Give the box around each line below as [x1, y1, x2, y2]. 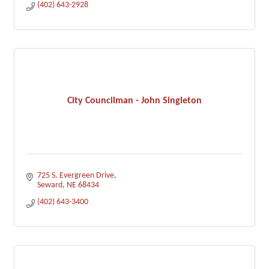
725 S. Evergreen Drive [37, 171, 114, 180]
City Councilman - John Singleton [67, 95, 202, 106]
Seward [37, 181, 62, 190]
